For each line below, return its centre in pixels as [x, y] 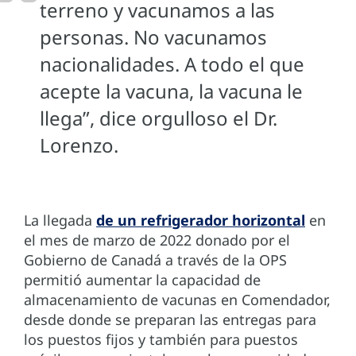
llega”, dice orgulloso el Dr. [159, 118]
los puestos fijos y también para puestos [161, 339]
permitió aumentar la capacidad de [142, 279]
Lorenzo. [81, 145]
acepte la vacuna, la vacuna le [171, 91]
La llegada [60, 220]
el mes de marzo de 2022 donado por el [157, 240]
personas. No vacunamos [153, 37]
